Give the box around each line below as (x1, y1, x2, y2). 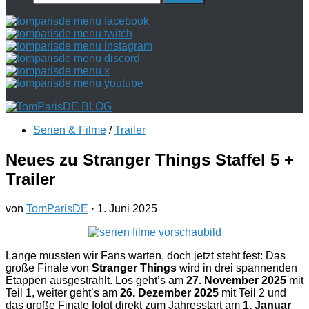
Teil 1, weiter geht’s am (6, 286, 120, 299)
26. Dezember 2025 (120, 286, 219, 299)
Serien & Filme (33, 124, 106, 136)
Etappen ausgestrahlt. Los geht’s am (6, 274, 186, 286)
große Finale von (6, 261, 92, 274)
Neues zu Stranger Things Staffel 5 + (6, 150, 294, 169)
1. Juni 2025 (97, 202, 157, 215)
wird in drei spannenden (177, 261, 297, 274)
